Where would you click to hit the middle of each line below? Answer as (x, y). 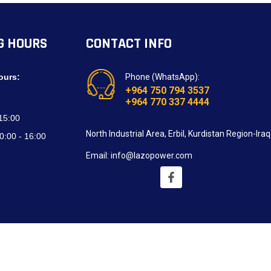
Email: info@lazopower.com (139, 155)
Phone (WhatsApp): (163, 77)
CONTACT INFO (129, 44)
